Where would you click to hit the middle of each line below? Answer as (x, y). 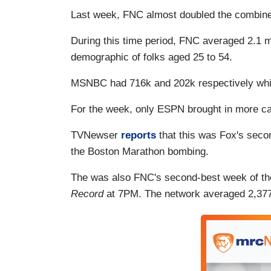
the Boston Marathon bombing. (140, 151)
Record (87, 194)
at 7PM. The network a (156, 194)
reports (139, 135)
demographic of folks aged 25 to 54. (152, 57)
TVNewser (96, 135)
